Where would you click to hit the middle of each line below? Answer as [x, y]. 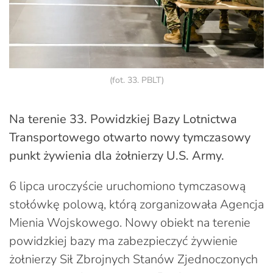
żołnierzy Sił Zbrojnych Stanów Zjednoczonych [133, 259]
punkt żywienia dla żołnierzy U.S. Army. [117, 155]
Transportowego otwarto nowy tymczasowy [130, 137]
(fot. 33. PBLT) [136, 80]
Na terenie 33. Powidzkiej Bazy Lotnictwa [123, 119]
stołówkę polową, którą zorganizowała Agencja [136, 204]
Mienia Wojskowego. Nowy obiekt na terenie [130, 222]
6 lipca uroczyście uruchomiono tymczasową [127, 186]
